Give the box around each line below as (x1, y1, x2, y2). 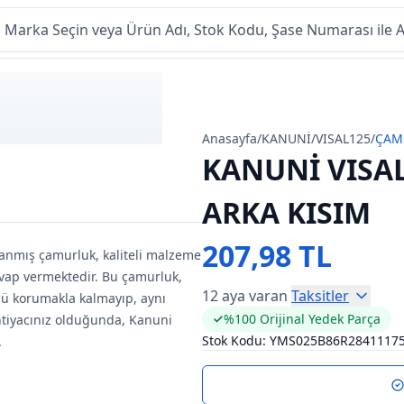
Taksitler (291, 286, 349, 306)
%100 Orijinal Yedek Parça (224, 310, 381, 327)
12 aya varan (202, 286, 288, 306)
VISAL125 (316, 130, 371, 147)
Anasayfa (202, 130, 257, 147)
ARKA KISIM (202, 193, 371, 232)
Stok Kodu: (202, 332, 266, 349)
